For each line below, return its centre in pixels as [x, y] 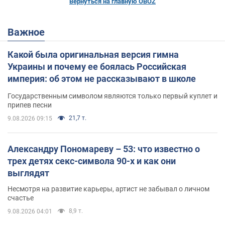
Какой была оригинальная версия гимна [93, 54]
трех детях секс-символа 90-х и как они [92, 161]
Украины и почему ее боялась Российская [97, 66]
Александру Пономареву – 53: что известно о [104, 149]
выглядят [28, 173]
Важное [29, 32]
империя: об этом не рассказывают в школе [102, 78]
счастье [21, 198]
